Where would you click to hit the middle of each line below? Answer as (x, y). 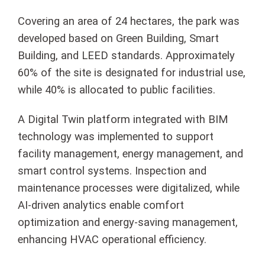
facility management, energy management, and (130, 154)
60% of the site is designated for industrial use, (132, 73)
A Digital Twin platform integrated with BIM (123, 119)
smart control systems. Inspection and (112, 171)
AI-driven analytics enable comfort (101, 205)
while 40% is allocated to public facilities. (117, 90)
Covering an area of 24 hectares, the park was (129, 21)
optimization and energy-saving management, (128, 222)
